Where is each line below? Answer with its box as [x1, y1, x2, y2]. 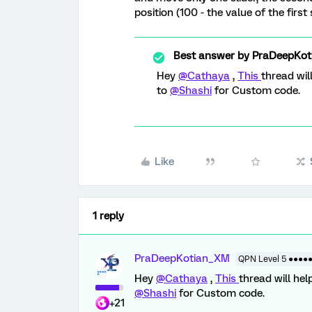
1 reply [93, 209, 124, 222]
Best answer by [173, 49, 249, 62]
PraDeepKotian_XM [134, 251, 230, 265]
